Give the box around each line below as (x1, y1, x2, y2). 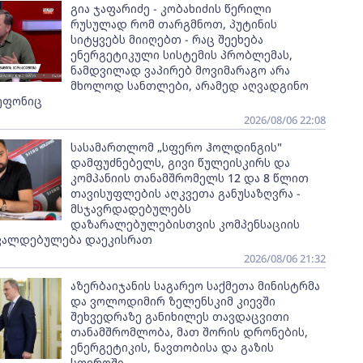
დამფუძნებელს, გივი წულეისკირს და (70, 155, 290, 170)
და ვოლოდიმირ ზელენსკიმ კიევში (70, 293, 275, 309)
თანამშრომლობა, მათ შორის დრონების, (70, 324, 308, 340)
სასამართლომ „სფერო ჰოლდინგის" (70, 139, 282, 155)
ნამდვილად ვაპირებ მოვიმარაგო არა (70, 62, 290, 78)
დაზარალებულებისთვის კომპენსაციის (70, 216, 300, 232)
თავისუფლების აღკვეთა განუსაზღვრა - (70, 186, 301, 201)
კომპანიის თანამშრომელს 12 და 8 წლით (70, 170, 309, 186)
